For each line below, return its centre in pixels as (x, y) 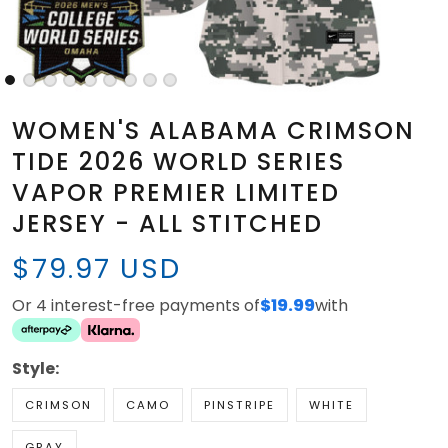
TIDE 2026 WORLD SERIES (178, 162)
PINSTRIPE (239, 405)
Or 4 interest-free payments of (136, 306)
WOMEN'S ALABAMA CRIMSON (213, 131)
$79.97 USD (96, 269)
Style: (35, 369)
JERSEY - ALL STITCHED (167, 224)
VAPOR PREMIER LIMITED (176, 193)
